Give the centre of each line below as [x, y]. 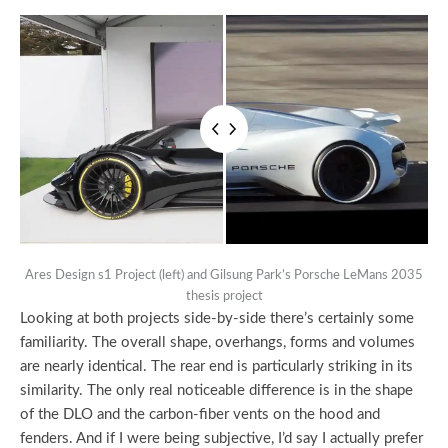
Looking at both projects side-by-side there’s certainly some [217, 318]
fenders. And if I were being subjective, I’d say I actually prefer [221, 438]
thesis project [224, 295]
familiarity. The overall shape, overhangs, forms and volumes [217, 342]
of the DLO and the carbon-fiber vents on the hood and [200, 414]
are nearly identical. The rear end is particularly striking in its [216, 366]
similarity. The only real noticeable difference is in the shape [216, 390]
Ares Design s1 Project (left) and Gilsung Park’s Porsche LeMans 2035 [224, 274]
